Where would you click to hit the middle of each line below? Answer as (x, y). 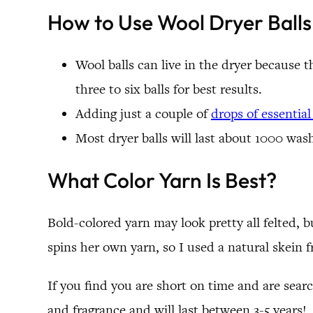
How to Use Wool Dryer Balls (180, 23)
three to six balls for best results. (169, 89)
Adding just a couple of (143, 114)
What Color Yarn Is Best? (162, 180)
